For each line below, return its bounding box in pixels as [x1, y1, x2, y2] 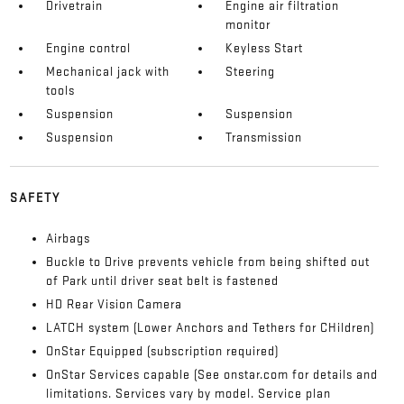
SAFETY [9, 189, 60, 206]
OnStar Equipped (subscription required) [45, 343, 279, 359]
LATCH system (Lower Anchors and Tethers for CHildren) [45, 319, 374, 335]
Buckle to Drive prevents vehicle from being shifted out [45, 253, 370, 270]
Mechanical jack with [45, 63, 170, 79]
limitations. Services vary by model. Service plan [45, 385, 331, 401]
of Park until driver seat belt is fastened [45, 272, 279, 289]
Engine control [45, 40, 131, 56]
